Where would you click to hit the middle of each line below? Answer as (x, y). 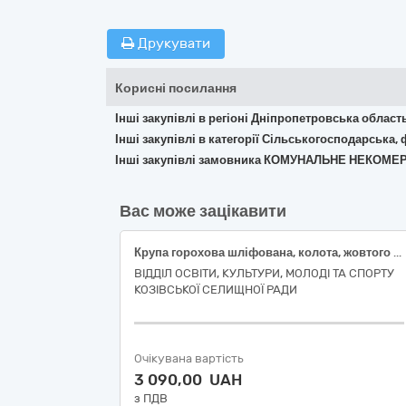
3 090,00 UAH (188, 380)
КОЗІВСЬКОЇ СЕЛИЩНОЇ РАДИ (216, 290)
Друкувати (172, 43)
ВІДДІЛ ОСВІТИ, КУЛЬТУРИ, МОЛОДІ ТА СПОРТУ (264, 273)
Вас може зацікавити (203, 211)
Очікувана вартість (189, 358)
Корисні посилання (176, 88)
